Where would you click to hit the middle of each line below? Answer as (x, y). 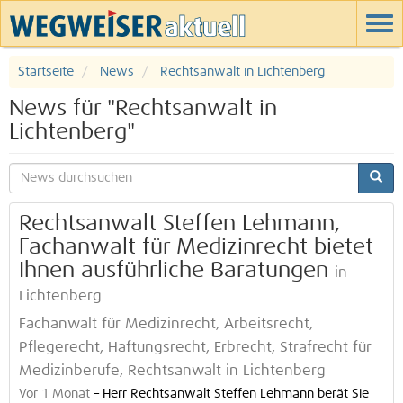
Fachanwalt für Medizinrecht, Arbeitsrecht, (166, 324)
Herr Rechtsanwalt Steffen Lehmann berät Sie (236, 394)
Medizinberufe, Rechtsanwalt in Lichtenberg (172, 371)
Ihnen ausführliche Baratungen (174, 271)
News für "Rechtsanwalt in (143, 109)
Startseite (46, 72)
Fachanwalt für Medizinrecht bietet (196, 247)
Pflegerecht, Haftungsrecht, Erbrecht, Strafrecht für (195, 348)
